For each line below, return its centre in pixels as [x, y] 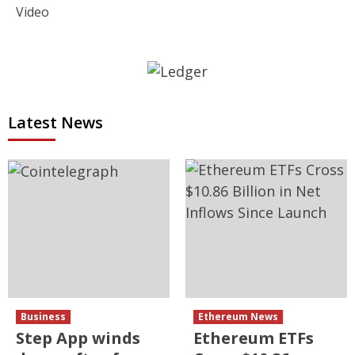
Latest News [55, 123]
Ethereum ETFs [254, 338]
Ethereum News [238, 317]
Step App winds [78, 338]
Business [43, 317]
